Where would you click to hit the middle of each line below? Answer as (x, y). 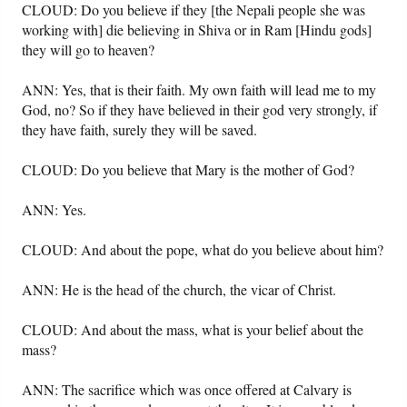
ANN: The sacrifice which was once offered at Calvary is (187, 390)
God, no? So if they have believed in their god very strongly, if (200, 110)
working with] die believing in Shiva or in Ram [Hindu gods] (197, 30)
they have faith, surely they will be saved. (140, 130)
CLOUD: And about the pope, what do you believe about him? (203, 250)
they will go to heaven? (89, 50)
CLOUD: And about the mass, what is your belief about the (193, 330)
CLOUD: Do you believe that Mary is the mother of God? (189, 170)
